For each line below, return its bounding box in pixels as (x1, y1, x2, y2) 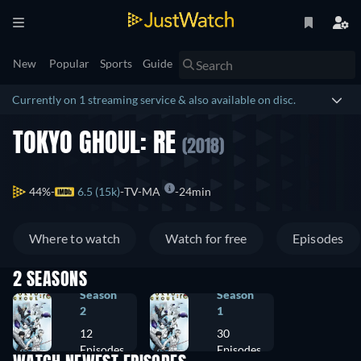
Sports (100, 56, 132, 70)
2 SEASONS (13, 272, 87, 290)
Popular (49, 56, 89, 70)
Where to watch (29, 230, 121, 247)
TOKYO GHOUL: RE (13, 132, 182, 158)
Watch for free (165, 230, 247, 247)
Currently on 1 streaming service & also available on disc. (12, 93, 296, 106)
